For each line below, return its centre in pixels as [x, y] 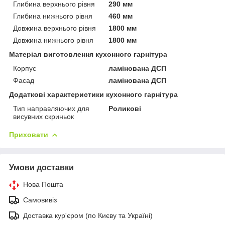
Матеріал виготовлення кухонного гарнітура [88, 54]
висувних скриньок [43, 116]
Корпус [25, 68]
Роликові [125, 108]
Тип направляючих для [51, 108]
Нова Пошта [43, 184]
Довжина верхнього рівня [54, 28]
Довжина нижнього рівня [53, 40]
